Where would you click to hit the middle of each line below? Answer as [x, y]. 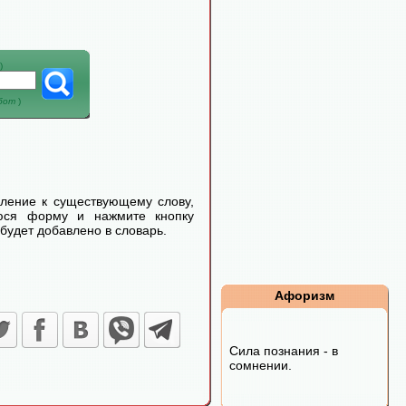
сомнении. [261, 365]
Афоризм [304, 295]
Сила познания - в [284, 351]
